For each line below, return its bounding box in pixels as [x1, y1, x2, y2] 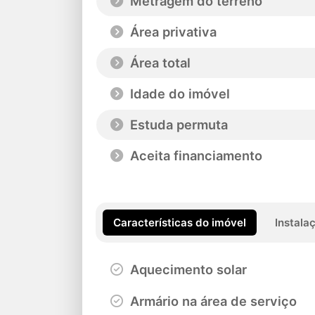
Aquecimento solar [127, 261, 247, 277]
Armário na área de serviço [127, 292, 297, 309]
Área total [127, 55, 191, 71]
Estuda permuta [127, 117, 228, 133]
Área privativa [127, 24, 217, 40]
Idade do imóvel [127, 86, 230, 102]
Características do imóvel [113, 215, 247, 229]
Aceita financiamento [127, 148, 262, 164]
